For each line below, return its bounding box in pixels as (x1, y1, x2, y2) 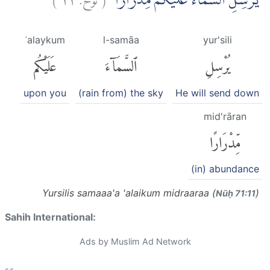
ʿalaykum (25, 34, 65, 46)
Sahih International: (5, 211, 96, 224)
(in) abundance (191, 163, 259, 175)
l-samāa (102, 34, 139, 46)
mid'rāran (204, 110, 246, 122)
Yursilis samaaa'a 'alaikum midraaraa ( (42, 187, 216, 199)
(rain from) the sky (78, 86, 163, 99)
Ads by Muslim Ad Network (79, 236, 191, 247)
